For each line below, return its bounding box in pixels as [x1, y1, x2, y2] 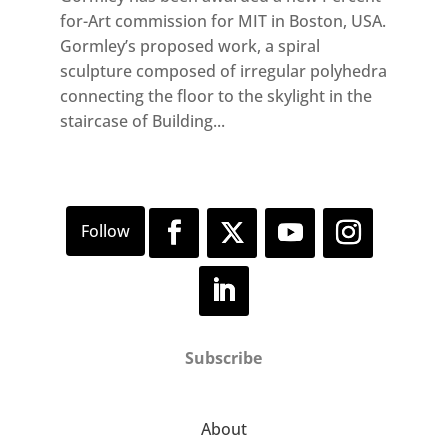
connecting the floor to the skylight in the [59, 85, 372, 108]
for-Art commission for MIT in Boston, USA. [59, 10, 386, 33]
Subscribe [185, 346, 263, 369]
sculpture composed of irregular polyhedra [59, 60, 387, 83]
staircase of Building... [59, 110, 225, 133]
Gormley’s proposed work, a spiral [59, 35, 320, 58]
